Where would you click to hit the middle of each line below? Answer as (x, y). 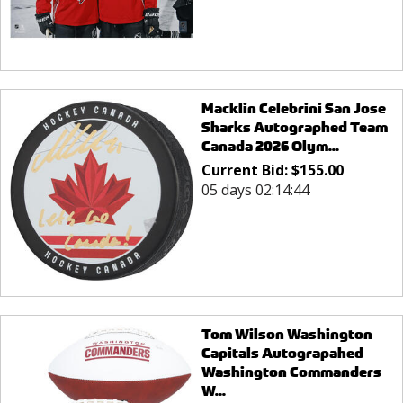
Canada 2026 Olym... (270, 146)
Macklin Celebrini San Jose (293, 108)
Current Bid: (246, 170)
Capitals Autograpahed (282, 354)
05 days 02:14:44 (255, 189)
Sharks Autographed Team (294, 127)
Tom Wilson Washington (287, 335)
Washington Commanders (291, 372)
